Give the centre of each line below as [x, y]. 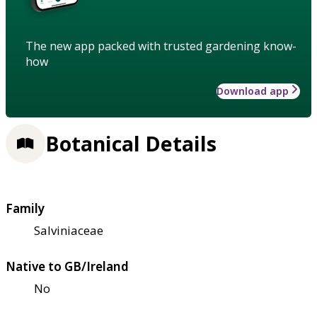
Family [25, 208]
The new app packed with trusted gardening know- [161, 46]
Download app [253, 91]
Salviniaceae [69, 230]
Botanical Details [131, 144]
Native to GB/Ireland [67, 266]
